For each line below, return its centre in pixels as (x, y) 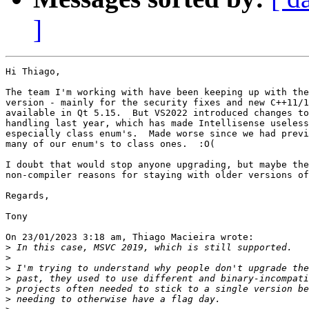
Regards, (28, 196)
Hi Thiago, (33, 72)
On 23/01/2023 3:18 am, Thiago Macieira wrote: (130, 237)
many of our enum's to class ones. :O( (110, 144)
